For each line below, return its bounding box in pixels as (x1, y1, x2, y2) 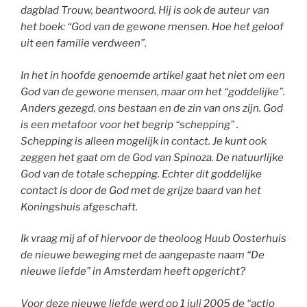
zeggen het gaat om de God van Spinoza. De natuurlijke (21, 151, 284, 164)
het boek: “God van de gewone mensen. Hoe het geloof (21, 21, 284, 34)
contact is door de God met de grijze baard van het (21, 184, 261, 197)
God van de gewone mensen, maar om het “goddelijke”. (21, 85, 285, 98)
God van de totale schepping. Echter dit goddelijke (21, 167, 262, 180)
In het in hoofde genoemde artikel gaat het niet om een (21, 69, 285, 82)
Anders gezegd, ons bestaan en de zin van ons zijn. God (21, 101, 283, 114)
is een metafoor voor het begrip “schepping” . (21, 118, 238, 131)
